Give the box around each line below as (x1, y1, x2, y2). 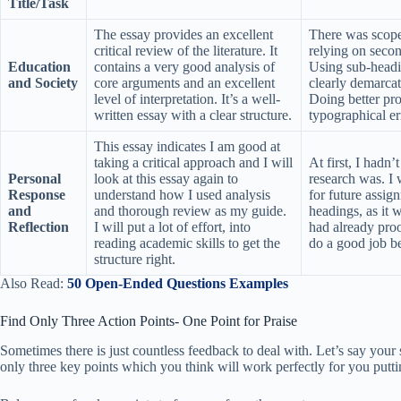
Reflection (8, 218, 69, 235)
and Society (8, 74, 78, 90)
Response (8, 186, 65, 202)
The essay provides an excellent (94, 26, 273, 42)
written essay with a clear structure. (94, 107, 292, 123)
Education (8, 58, 71, 74)
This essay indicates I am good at (94, 138, 280, 154)
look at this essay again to (94, 170, 238, 186)
